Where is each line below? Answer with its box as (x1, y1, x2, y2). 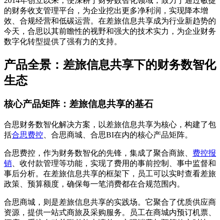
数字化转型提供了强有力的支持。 (4, 37, 122, 46)
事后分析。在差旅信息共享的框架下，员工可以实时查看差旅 (4, 169, 216, 178)
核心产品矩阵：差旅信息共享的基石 (4, 99, 153, 110)
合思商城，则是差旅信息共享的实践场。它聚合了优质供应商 (4, 198, 216, 207)
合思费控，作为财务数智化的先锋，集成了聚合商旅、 (4, 149, 192, 158)
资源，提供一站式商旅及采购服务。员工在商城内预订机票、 (4, 208, 216, 217)
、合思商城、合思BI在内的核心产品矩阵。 (43, 131, 192, 139)
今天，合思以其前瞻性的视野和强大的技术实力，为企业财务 (4, 27, 216, 35)
